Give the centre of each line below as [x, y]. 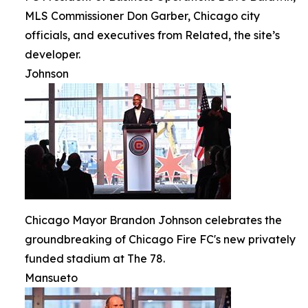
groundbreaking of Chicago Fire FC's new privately [160, 239]
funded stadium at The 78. [95, 258]
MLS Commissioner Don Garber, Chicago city [142, 15]
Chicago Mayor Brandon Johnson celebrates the [153, 220]
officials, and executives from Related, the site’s [152, 35]
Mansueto [51, 277]
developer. [53, 54]
